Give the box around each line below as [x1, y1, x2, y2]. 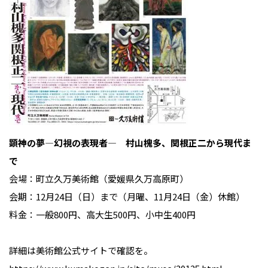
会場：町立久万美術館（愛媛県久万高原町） [9, 172, 188, 185]
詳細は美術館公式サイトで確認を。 [9, 244, 153, 257]
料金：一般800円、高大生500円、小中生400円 [9, 208, 196, 221]
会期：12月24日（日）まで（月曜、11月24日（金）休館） [9, 190, 245, 203]
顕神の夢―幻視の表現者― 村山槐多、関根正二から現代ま [9, 136, 251, 150]
